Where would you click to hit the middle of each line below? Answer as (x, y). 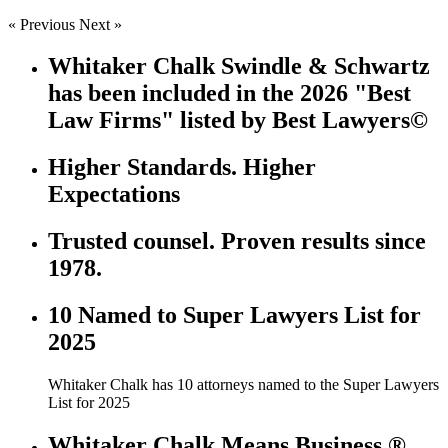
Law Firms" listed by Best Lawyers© (238, 120)
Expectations (114, 194)
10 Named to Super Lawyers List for (234, 315)
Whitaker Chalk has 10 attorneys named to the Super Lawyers (243, 385)
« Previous (41, 24)
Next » (100, 24)
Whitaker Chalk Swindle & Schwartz (239, 66)
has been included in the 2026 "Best (229, 93)
